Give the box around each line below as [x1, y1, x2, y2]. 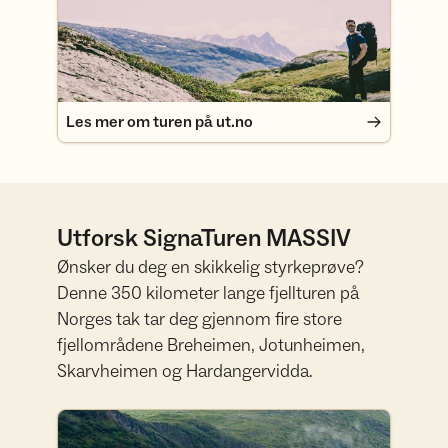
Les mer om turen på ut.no [66, 112, 254, 132]
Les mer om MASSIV [57, 411, 199, 431]
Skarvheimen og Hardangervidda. [57, 360, 314, 383]
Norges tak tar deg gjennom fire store [57, 308, 343, 331]
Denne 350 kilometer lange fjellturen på [57, 282, 360, 305]
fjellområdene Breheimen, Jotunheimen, [57, 334, 366, 357]
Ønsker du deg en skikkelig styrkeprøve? [57, 256, 365, 279]
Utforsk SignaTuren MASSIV [57, 223, 352, 254]
